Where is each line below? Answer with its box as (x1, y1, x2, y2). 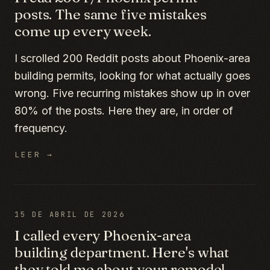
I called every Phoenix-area (14, 227, 191, 244)
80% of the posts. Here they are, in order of (14, 104, 233, 117)
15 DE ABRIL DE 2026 (14, 210, 125, 219)
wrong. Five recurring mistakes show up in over (14, 87, 250, 99)
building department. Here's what (14, 243, 230, 261)
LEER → (14, 149, 54, 160)
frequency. (14, 122, 67, 134)
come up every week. (14, 22, 151, 40)
